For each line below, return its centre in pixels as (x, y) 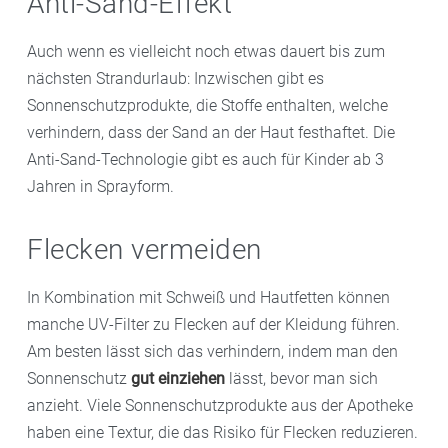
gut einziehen (178, 378)
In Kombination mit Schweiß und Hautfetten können (208, 297)
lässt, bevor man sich (301, 378)
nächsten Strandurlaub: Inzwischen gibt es (175, 78)
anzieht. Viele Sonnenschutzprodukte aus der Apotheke (220, 405)
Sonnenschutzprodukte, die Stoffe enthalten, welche (207, 105)
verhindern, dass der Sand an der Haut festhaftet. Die (211, 132)
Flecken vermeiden (144, 249)
